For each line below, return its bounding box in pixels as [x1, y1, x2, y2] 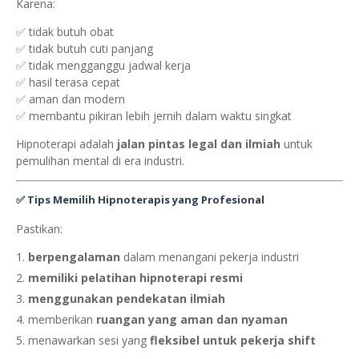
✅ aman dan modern [16, 91, 125, 107]
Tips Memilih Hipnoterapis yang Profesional [27, 192, 264, 208]
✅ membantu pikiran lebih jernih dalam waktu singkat [16, 108, 292, 124]
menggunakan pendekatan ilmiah [28, 291, 225, 307]
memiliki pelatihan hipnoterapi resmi [28, 270, 243, 286]
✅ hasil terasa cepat [16, 75, 120, 91]
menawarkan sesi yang [28, 333, 150, 349]
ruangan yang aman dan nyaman [96, 312, 288, 328]
